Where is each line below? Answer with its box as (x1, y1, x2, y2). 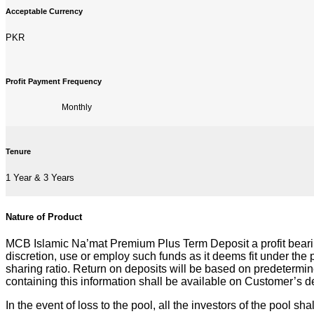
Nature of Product (6, 211, 82, 222)
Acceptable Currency (6, 6, 83, 15)
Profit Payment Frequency (6, 76, 102, 86)
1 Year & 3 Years (6, 172, 74, 184)
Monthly (62, 102, 92, 113)
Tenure (6, 146, 31, 156)
